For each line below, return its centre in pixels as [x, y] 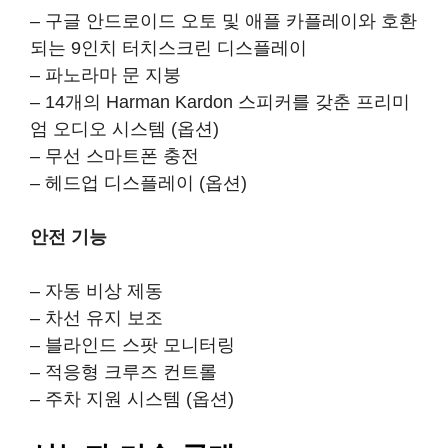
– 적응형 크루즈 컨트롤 [123, 372]
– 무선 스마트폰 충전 [114, 156]
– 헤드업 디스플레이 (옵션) [138, 183]
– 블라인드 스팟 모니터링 [132, 345]
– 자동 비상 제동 [96, 291]
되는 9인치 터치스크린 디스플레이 [168, 48]
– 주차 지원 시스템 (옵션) [132, 399]
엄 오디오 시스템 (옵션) [124, 129]
